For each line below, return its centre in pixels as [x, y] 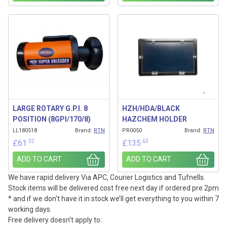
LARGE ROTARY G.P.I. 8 [50, 109]
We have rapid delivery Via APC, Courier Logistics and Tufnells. [107, 177]
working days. [30, 209]
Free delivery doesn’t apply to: [55, 220]
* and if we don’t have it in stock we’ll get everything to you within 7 [113, 198]
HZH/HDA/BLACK [151, 109]
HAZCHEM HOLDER [155, 119]
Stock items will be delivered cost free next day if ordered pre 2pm [113, 188]
